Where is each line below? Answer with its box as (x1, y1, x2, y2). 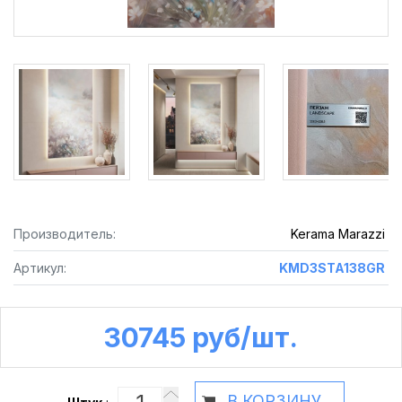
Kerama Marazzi (290, 226, 385, 241)
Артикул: (13, 260, 66, 275)
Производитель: (13, 226, 116, 241)
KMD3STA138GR (278, 260, 385, 275)
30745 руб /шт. (104, 321, 298, 354)
